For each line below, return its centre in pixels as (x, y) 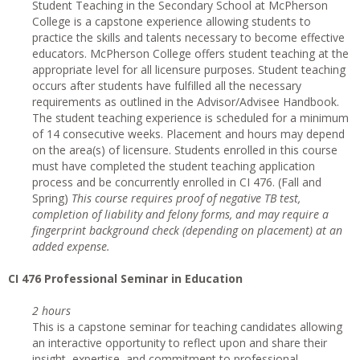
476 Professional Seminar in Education (132, 278)
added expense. (71, 246)
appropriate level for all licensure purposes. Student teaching (189, 70)
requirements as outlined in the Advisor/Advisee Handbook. (186, 102)
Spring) (52, 198)
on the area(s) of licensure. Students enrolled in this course (185, 150)
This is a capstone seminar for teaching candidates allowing (187, 327)
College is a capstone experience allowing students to (172, 21)
